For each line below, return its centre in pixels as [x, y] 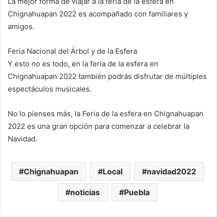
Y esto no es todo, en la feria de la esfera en [83, 64]
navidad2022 [171, 172]
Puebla [137, 193]
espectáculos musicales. [50, 89]
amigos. [21, 27]
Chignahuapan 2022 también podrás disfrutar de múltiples [107, 77]
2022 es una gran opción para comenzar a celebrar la [99, 126]
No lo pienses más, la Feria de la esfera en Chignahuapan [106, 114]
